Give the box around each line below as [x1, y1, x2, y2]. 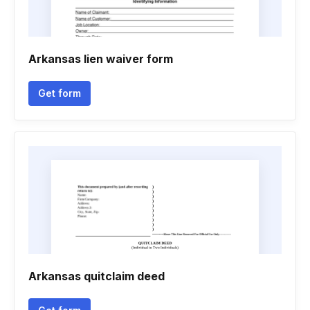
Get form [38, 87, 81, 99]
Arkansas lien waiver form [28, 52, 173, 66]
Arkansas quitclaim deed [28, 269, 165, 283]
